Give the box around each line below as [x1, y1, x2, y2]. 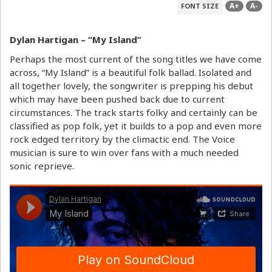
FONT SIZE [181, 1, 219, 10]
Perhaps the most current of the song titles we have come [10, 53, 262, 66]
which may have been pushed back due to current [10, 93, 225, 106]
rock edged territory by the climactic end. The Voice [10, 133, 235, 146]
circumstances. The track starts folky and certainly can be [10, 106, 257, 119]
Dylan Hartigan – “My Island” [10, 33, 141, 46]
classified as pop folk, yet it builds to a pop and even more [10, 120, 262, 132]
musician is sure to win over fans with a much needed [10, 146, 239, 159]
